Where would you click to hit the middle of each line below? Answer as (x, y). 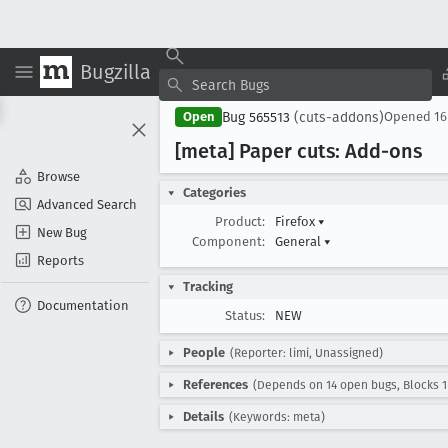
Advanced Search (87, 204)
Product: (240, 221)
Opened (409, 116)
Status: (245, 315)
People (204, 352)
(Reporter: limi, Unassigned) (306, 353)
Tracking (208, 286)
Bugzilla (115, 71)
